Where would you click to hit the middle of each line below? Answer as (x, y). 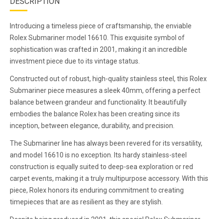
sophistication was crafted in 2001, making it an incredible (99, 49)
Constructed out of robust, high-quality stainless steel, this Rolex (108, 78)
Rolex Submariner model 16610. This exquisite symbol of (97, 37)
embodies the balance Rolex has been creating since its (95, 114)
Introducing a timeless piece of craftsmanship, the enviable (101, 26)
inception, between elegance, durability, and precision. (92, 125)
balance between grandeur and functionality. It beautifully (98, 102)
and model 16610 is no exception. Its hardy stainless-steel (98, 155)
